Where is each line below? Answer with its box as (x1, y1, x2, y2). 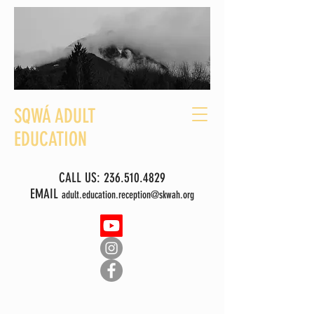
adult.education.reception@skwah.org (61, 189, 194, 201)
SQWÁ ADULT (14, 104, 95, 128)
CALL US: (58, 170, 104, 186)
